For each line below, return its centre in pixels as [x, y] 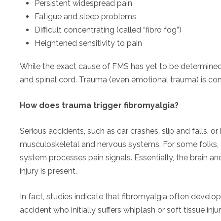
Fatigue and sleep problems [85, 17]
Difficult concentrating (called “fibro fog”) [108, 30]
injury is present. [48, 171]
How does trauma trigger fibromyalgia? [99, 105]
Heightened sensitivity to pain [88, 43]
